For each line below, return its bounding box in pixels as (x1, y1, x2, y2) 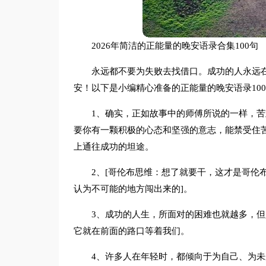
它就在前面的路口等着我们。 (73, 226, 189, 236)
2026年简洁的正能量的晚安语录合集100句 (91, 41, 258, 50)
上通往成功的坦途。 (73, 142, 154, 151)
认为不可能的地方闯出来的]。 (73, 184, 192, 194)
